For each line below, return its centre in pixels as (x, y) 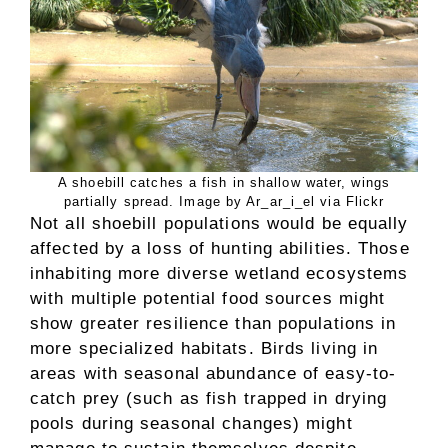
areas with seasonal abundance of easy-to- (213, 373)
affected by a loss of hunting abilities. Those (220, 248)
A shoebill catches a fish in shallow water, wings (224, 182)
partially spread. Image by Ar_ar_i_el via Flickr (224, 201)
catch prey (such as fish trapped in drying (209, 398)
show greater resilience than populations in (213, 323)
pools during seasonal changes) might (191, 423)
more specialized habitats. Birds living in (204, 348)
